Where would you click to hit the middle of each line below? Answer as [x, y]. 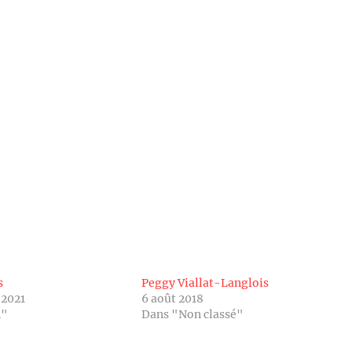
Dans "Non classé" [192, 314]
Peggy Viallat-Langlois [205, 283]
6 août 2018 [172, 299]
